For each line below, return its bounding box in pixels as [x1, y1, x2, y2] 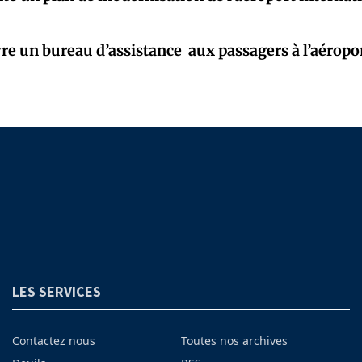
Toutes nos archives [180, 333, 288, 349]
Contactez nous [11, 333, 95, 349]
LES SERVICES [11, 282, 101, 301]
